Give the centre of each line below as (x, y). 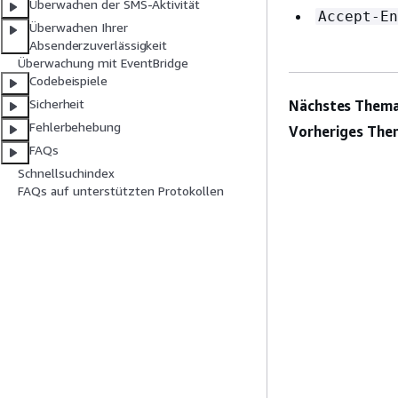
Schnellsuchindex (66, 173)
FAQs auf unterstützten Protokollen (121, 191)
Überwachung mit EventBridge (103, 63)
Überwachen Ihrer (79, 28)
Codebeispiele (68, 81)
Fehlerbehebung (75, 127)
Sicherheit (57, 104)
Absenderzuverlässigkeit (99, 45)
